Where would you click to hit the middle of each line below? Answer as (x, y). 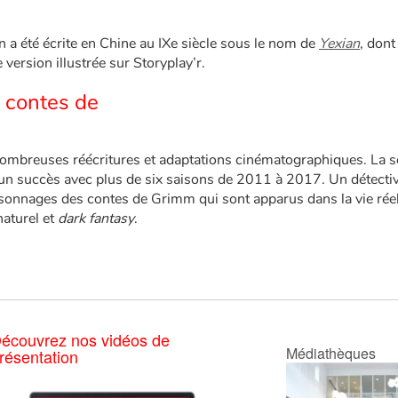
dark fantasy (96, 219)
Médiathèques (331, 353)
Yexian (339, 44)
